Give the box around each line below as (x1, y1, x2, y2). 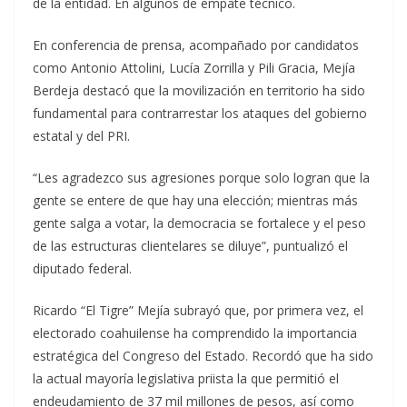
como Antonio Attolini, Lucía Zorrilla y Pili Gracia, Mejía (33, 59, 355, 77)
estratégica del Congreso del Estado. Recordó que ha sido (33, 347, 373, 365)
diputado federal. (33, 260, 132, 278)
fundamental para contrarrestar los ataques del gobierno (33, 104, 367, 123)
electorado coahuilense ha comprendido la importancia (33, 324, 357, 342)
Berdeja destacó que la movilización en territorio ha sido (33, 82, 365, 100)
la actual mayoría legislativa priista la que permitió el (33, 370, 339, 388)
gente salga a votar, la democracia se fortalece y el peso (33, 214, 366, 233)
